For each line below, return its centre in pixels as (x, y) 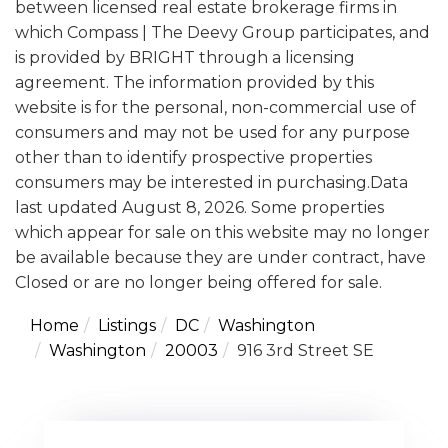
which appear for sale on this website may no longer (222, 232)
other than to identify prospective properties (193, 157)
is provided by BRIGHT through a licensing (185, 57)
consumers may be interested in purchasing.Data (211, 182)
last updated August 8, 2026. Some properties (199, 207)
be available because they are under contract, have (220, 257)
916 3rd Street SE (305, 350)
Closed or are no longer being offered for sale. (198, 282)
